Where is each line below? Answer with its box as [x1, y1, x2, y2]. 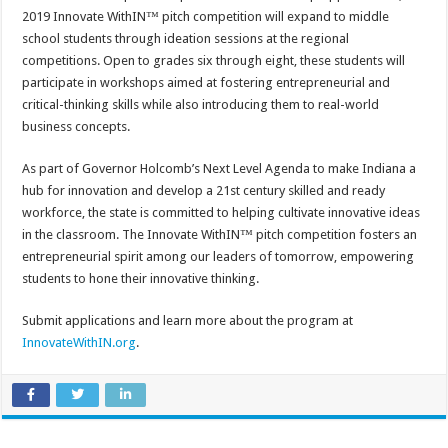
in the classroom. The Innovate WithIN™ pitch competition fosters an [22, 227, 418, 243]
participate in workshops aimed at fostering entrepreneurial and [22, 75, 391, 91]
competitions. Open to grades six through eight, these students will [22, 53, 406, 69]
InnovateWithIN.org [22, 335, 137, 351]
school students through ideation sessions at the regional [22, 31, 350, 47]
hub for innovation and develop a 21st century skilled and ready [22, 183, 386, 199]
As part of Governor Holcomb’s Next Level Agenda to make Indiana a [22, 161, 417, 177]
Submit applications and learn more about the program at [22, 313, 354, 329]
